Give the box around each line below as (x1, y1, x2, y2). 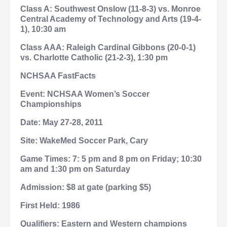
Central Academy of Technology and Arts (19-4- (20, 15, 201, 24)
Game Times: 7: (20, 155, 82, 164)
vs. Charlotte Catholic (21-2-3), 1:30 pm (20, 53, 168, 62)
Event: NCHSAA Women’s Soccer (20, 90, 149, 99)
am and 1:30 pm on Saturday (20, 165, 130, 174)
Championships (20, 100, 82, 109)
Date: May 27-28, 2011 (20, 118, 103, 127)
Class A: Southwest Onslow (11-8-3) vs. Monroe (20, 5, 201, 14)
